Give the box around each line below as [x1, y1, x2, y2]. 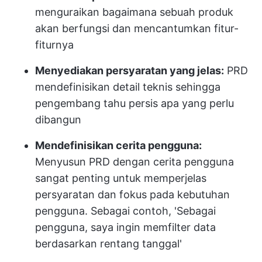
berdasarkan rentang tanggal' [35, 237, 182, 250]
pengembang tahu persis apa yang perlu [35, 96, 234, 109]
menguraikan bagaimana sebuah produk [35, 5, 233, 18]
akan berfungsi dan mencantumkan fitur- [35, 22, 239, 35]
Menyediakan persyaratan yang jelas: [35, 64, 224, 77]
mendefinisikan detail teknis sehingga [35, 80, 220, 93]
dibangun [35, 113, 81, 126]
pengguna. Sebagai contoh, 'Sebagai [35, 204, 216, 217]
